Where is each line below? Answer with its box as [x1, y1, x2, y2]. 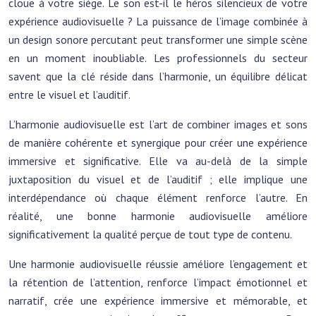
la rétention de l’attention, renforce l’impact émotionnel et [8, 275, 308, 289]
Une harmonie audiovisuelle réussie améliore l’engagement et [8, 257, 308, 271]
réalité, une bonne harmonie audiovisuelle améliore [8, 209, 308, 223]
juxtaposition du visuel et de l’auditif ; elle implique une [8, 172, 308, 186]
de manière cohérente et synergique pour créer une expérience [8, 135, 308, 150]
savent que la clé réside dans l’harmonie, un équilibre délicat [8, 69, 308, 83]
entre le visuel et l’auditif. [8, 87, 130, 102]
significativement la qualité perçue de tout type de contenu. [8, 227, 292, 241]
